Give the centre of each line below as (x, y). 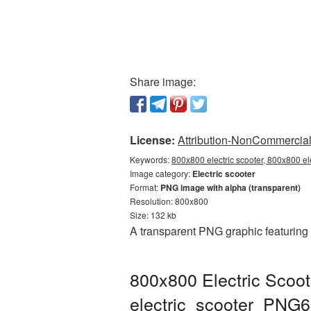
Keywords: (151, 159)
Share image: (163, 82)
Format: (145, 187)
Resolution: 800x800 (169, 201)
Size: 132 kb (153, 215)
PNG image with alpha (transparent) (230, 187)
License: (152, 140)
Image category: (161, 173)
